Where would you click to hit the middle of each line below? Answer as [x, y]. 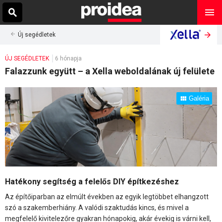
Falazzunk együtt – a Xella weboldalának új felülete [110, 71]
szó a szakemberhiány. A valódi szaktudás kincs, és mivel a [97, 208]
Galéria [199, 98]
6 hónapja [68, 58]
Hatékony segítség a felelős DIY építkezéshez [92, 182]
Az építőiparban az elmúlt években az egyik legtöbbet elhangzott [107, 197]
